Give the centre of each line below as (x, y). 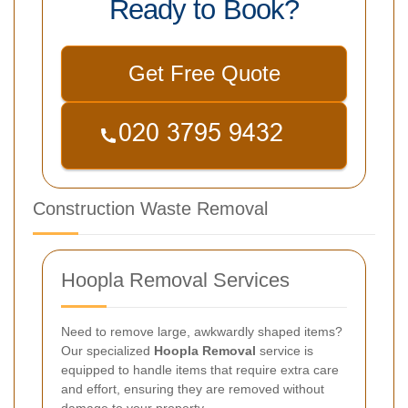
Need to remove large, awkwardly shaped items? (202, 331)
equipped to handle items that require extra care (200, 369)
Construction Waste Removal (150, 208)
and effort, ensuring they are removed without (193, 388)
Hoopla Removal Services (175, 280)
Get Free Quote (204, 73)
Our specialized (107, 350)
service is (285, 350)
